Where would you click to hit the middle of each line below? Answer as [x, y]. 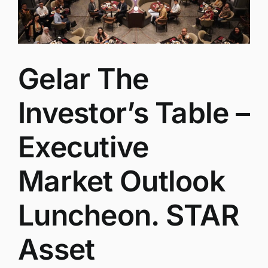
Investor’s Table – [134, 113]
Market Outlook [121, 181]
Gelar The [83, 79]
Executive [83, 147]
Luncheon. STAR [128, 215]
